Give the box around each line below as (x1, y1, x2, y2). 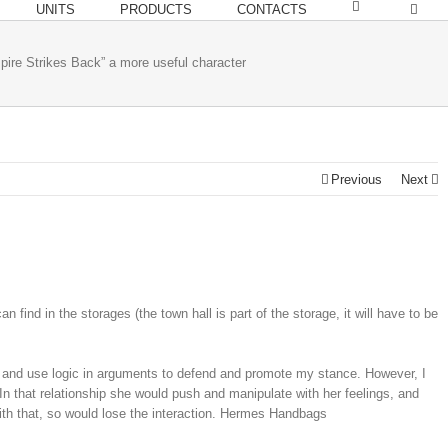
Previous (331, 172, 382, 187)
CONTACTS (237, 2, 307, 17)
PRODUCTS (120, 2, 192, 17)
